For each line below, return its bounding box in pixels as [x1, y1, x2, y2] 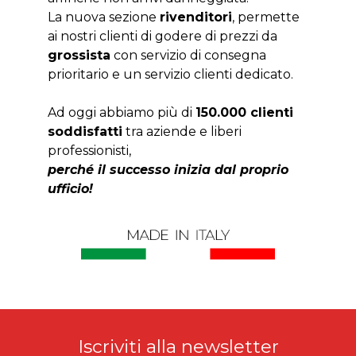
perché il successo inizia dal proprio [47, 162, 288, 177]
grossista [47, 48, 110, 63]
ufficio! [47, 181, 93, 196]
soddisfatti [47, 124, 122, 139]
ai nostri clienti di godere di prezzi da [47, 29, 277, 44]
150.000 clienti [195, 105, 293, 120]
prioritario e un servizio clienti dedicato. [47, 67, 293, 82]
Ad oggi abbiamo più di [47, 105, 195, 120]
